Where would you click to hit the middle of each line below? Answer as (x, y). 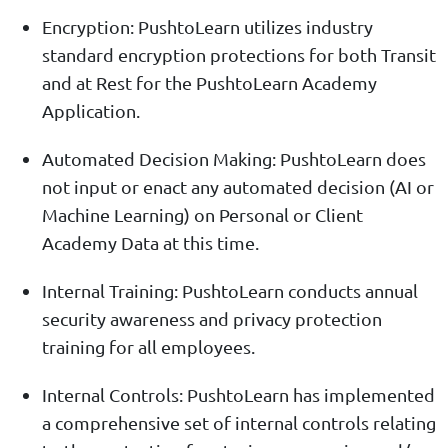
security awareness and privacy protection (212, 319)
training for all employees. (148, 347)
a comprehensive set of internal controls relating (239, 423)
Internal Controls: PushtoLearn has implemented (238, 395)
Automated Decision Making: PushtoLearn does (234, 159)
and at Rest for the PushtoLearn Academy (209, 83)
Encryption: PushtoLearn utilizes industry (207, 27)
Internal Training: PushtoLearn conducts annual (230, 291)
